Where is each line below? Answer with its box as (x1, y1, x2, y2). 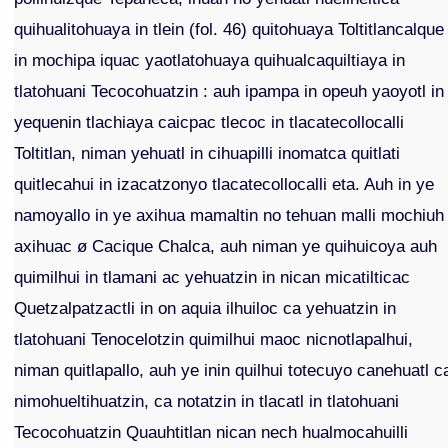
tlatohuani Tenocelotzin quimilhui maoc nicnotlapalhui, (14, 329, 414, 350)
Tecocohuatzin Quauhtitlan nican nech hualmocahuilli (14, 422, 409, 443)
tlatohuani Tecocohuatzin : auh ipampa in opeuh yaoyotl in (14, 81, 445, 102)
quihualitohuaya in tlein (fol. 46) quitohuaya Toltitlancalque (14, 19, 445, 40)
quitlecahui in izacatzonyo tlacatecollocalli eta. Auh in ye (14, 174, 435, 195)
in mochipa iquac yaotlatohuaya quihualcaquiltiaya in (14, 50, 406, 71)
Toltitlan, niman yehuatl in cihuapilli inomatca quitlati (14, 143, 401, 164)
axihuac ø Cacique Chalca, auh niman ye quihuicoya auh (14, 236, 438, 257)
